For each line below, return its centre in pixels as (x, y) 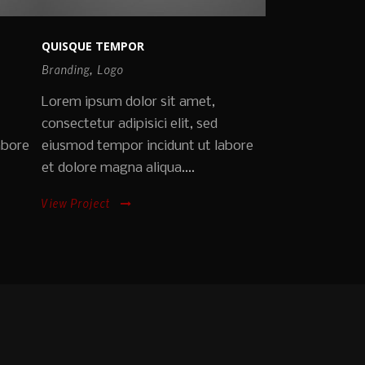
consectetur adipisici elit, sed (130, 125)
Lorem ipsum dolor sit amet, (128, 103)
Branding (66, 70)
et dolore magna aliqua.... (118, 169)
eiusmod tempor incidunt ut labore (147, 147)
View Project (76, 203)
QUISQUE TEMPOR (93, 46)
